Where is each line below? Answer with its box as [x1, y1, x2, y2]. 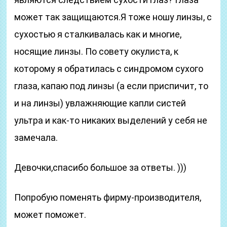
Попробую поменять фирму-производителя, [14, 192, 202, 203]
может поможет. [14, 209, 87, 220]
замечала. [14, 132, 58, 143]
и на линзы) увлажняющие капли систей [14, 98, 186, 108]
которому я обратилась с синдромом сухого [14, 63, 204, 74]
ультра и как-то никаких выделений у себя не [14, 115, 208, 126]
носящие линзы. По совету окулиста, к [14, 46, 179, 57]
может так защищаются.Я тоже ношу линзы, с [14, 12, 212, 22]
